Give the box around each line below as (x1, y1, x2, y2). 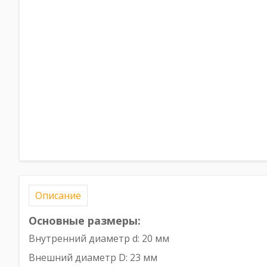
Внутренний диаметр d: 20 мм (29, 232, 169, 245)
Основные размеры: (29, 213, 141, 228)
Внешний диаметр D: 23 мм (29, 251, 157, 264)
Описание (35, 189, 81, 202)
